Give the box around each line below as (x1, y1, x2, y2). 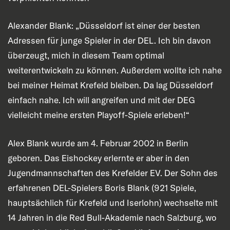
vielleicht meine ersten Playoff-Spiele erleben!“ (8, 109, 189, 121)
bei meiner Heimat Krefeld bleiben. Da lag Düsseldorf (8, 80, 213, 91)
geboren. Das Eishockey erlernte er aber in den (8, 152, 189, 163)
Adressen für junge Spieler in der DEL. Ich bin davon (8, 35, 211, 46)
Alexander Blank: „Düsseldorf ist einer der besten (8, 20, 200, 31)
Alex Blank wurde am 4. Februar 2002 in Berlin (8, 137, 188, 148)
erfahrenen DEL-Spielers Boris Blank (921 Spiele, (8, 182, 196, 193)
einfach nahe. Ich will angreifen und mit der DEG (8, 94, 195, 106)
